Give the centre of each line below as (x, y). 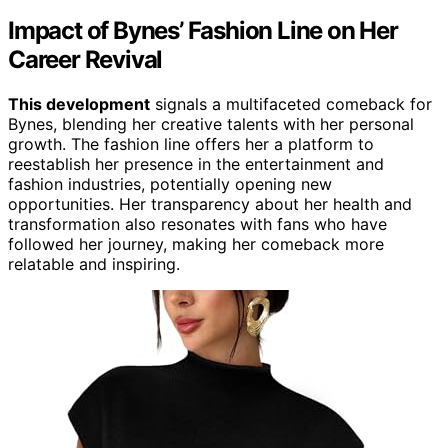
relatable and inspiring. (94, 263)
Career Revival (85, 59)
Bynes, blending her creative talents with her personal (211, 123)
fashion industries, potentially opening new (170, 183)
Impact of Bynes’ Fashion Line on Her (203, 30)
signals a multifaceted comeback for (291, 103)
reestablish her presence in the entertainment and (196, 163)
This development (79, 103)
